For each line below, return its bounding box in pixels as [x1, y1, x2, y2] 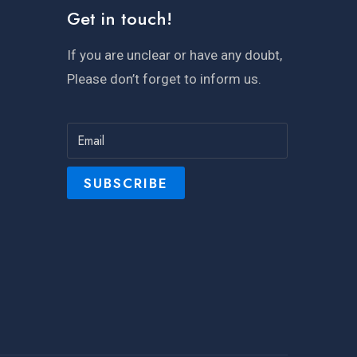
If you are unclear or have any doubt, [66, 47, 282, 63]
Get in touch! [66, 6, 172, 31]
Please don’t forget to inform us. [66, 71, 261, 87]
